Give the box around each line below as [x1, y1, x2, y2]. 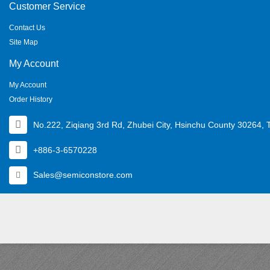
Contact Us [9, 24, 45, 32]
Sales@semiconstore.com [33, 170, 133, 180]
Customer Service [9, 1, 86, 11]
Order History [9, 95, 52, 104]
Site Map [9, 38, 38, 46]
